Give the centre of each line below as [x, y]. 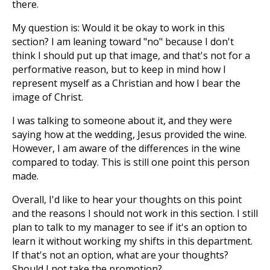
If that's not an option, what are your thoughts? [120, 255]
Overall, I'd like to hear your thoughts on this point [127, 199]
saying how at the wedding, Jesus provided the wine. [129, 134]
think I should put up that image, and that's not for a [131, 55]
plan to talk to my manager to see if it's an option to [130, 227]
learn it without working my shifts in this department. [132, 241]
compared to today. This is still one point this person [131, 162]
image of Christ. [48, 97]
